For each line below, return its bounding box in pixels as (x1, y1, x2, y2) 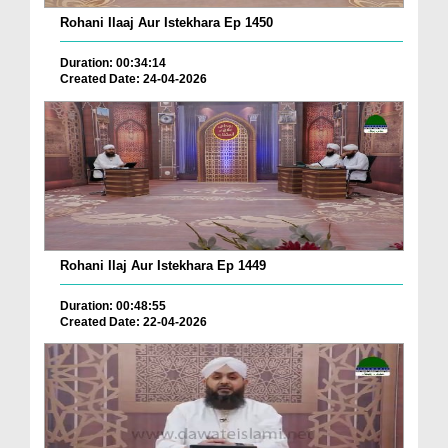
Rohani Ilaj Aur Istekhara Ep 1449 (60, 257, 266, 273)
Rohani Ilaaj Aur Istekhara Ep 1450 (60, 15, 273, 31)
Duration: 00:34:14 (60, 56, 166, 71)
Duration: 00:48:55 (60, 298, 166, 313)
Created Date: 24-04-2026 (60, 72, 207, 87)
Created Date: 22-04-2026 (60, 314, 207, 329)
